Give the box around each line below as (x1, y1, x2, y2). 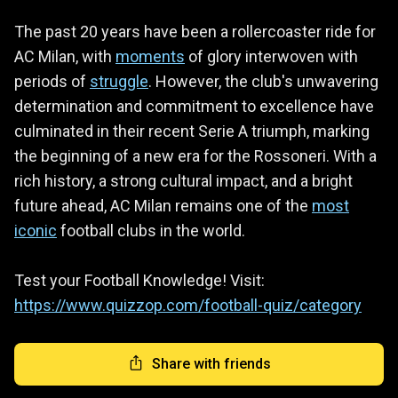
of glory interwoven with (185, 46, 358, 66)
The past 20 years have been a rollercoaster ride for (14, 21, 376, 41)
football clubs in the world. (57, 220, 245, 240)
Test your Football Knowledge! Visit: (14, 270, 265, 290)
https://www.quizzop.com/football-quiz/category (14, 295, 362, 314)
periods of (14, 71, 90, 91)
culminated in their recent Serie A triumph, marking (14, 121, 370, 140)
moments (115, 46, 185, 66)
